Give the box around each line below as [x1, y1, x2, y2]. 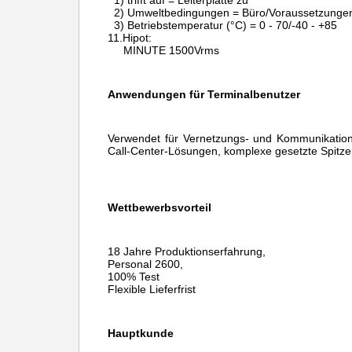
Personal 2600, [108, 258, 183, 270]
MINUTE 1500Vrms [123, 44, 219, 57]
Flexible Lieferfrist [108, 283, 196, 295]
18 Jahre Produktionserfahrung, [108, 245, 266, 258]
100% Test [108, 270, 159, 283]
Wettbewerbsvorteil [108, 201, 211, 214]
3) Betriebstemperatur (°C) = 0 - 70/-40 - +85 [108, 19, 337, 31]
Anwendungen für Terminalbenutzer [108, 88, 300, 101]
